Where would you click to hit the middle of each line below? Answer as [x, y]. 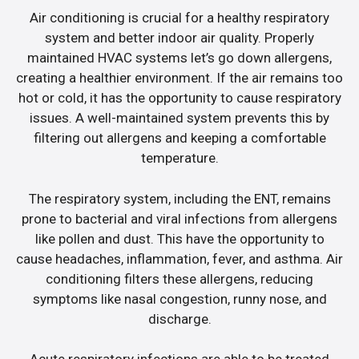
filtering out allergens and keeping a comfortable [179, 138]
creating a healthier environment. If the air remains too [179, 78]
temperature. [179, 158]
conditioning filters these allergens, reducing [179, 278]
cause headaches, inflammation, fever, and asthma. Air [179, 258]
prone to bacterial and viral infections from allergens [179, 218]
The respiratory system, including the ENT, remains [179, 198]
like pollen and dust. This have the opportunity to [179, 238]
